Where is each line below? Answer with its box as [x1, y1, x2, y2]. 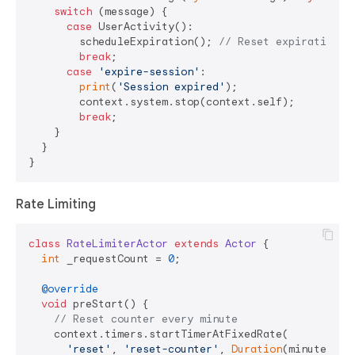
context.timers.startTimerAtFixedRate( [29, 327, 288, 342]
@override [41, 282, 98, 296]
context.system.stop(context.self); [29, 95, 295, 109]
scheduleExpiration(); [29, 35, 219, 49]
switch [54, 5, 92, 19]
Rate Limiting [16, 197, 96, 213]
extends [174, 237, 219, 251]
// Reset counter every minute [54, 312, 238, 326]
